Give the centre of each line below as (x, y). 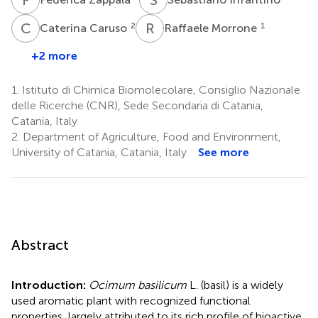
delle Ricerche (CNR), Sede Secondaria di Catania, (137, 105)
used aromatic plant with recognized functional (131, 300)
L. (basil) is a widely (235, 285)
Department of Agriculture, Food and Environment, (150, 136)
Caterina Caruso (85, 28)
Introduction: (50, 285)
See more (224, 152)
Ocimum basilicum (138, 285)
